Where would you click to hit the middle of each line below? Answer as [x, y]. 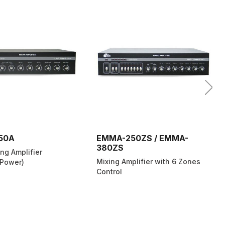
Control [109, 172]
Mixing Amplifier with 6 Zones [148, 162]
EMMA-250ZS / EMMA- [142, 138]
